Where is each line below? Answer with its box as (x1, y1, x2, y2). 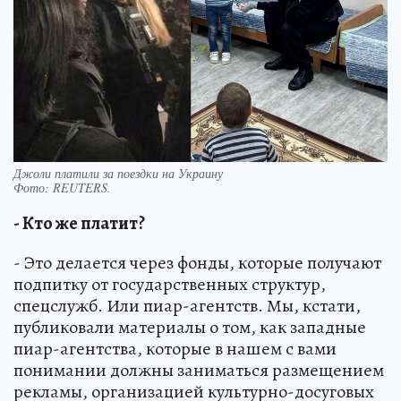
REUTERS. (53, 179, 111, 197)
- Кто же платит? (13, 211, 145, 236)
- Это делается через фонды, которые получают (13, 251, 381, 276)
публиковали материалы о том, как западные (13, 315, 366, 340)
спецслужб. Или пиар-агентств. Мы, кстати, (13, 294, 361, 319)
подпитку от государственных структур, (13, 272, 326, 297)
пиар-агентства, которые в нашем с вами (13, 337, 337, 362)
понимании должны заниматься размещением (13, 358, 384, 383)
